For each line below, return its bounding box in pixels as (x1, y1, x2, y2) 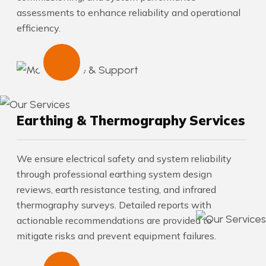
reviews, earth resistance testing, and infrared (17, 183, 216, 195)
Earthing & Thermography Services (17, 112, 245, 129)
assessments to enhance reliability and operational (17, 6, 240, 18)
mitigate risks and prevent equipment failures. (17, 230, 216, 242)
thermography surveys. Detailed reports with (17, 199, 211, 211)
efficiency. (17, 21, 61, 34)
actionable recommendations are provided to (17, 214, 212, 226)
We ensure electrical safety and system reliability (17, 153, 232, 164)
